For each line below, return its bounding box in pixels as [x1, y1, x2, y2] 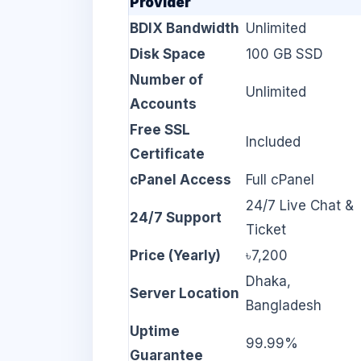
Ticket [246, 222, 286, 239]
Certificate [130, 146, 205, 163]
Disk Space [130, 46, 205, 63]
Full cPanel [246, 172, 314, 189]
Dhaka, [246, 273, 291, 290]
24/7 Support [130, 210, 222, 226]
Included [246, 134, 301, 151]
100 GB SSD [246, 46, 323, 63]
